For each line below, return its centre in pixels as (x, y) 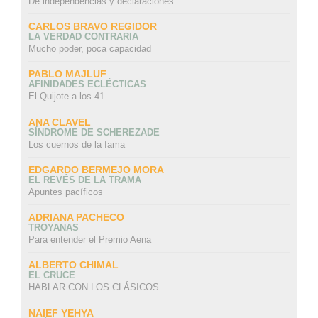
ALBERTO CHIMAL (73, 265)
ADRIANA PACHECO (76, 218)
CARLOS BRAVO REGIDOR (92, 27)
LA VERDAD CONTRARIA (83, 37)
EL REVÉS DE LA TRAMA (84, 180)
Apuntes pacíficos (65, 192)
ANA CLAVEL (59, 122)
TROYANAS (53, 228)
